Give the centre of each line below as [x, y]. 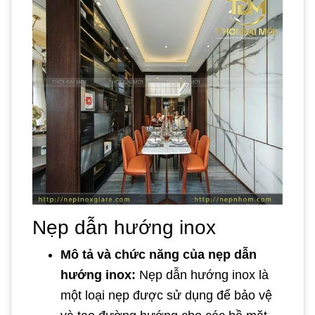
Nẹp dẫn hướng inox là [202, 275]
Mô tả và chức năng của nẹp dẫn [159, 255]
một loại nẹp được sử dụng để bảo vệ [166, 296]
